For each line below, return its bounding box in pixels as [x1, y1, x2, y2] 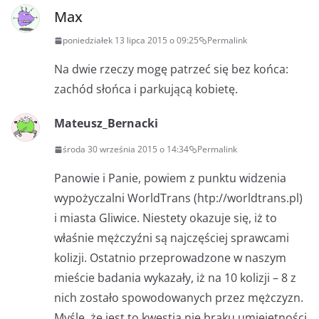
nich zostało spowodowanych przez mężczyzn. [54, 290, 303, 306]
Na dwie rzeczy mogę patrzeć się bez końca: [54, 61, 288, 78]
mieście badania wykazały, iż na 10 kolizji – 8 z [54, 270, 296, 286]
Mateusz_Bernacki [54, 115, 158, 132]
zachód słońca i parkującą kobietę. [54, 81, 238, 98]
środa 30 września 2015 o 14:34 [63, 143, 189, 156]
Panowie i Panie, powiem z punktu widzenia [54, 170, 286, 187]
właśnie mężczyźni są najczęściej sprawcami [54, 230, 289, 246]
